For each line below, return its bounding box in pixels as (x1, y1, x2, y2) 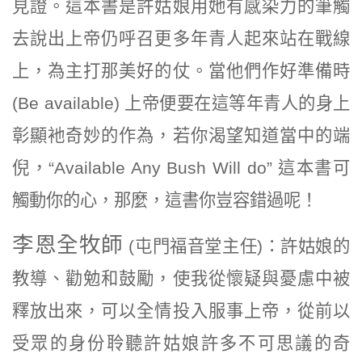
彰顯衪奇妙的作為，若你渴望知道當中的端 (12, 125, 350, 145)
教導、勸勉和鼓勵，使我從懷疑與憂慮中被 (12, 268, 350, 288)
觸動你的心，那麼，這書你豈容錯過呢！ (12, 190, 318, 210)
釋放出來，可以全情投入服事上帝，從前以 (12, 301, 350, 321)
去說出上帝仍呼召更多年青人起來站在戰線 (12, 28, 350, 48)
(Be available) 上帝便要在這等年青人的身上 (12, 93, 350, 113)
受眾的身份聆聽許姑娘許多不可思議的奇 (12, 333, 350, 353)
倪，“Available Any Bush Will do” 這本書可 (12, 158, 350, 178)
